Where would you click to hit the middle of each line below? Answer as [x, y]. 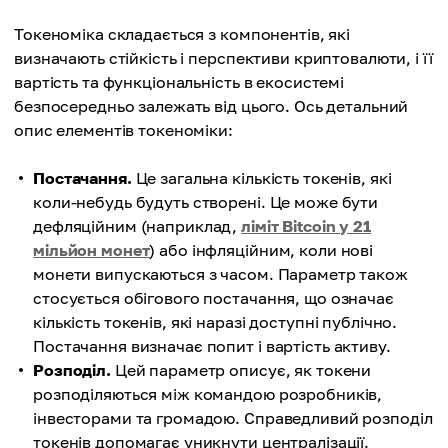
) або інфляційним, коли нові [261, 250]
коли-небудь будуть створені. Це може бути [206, 202]
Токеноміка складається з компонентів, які [182, 34]
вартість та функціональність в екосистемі [179, 82]
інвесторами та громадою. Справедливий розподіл [233, 418]
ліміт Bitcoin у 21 [306, 226]
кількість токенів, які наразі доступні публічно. [215, 322]
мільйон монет [91, 250]
